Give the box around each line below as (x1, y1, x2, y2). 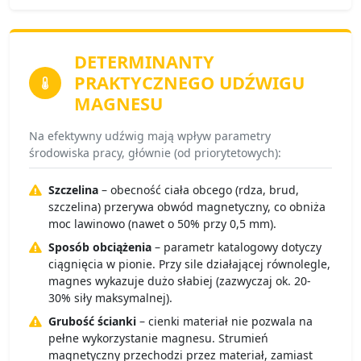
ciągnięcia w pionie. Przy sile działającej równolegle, (48, 255, 330, 272)
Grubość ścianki (48, 313, 136, 329)
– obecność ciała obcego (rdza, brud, (98, 181, 299, 197)
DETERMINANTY (74, 49, 214, 73)
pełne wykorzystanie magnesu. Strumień (48, 330, 268, 346)
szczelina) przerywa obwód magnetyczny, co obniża (48, 198, 326, 214)
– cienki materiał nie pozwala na (136, 313, 313, 329)
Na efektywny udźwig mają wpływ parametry (29, 127, 271, 143)
